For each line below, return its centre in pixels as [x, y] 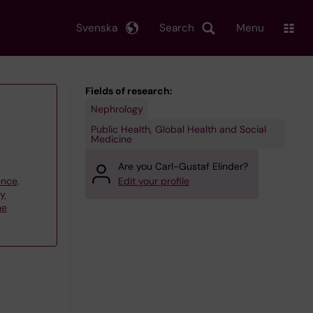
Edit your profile [154, 181]
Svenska [97, 28]
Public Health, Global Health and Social [178, 129]
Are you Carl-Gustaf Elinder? [183, 166]
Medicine [111, 139]
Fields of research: [129, 91]
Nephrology [117, 109]
